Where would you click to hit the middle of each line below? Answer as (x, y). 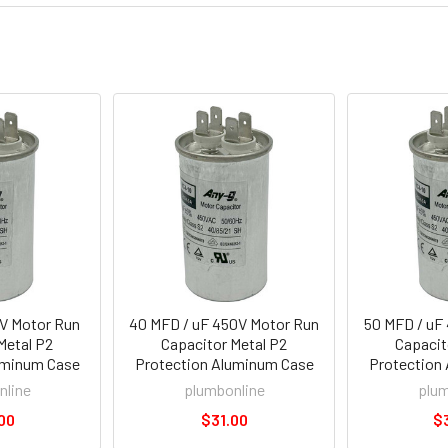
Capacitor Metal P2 (224, 343)
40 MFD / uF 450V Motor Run (224, 323)
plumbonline (224, 389)
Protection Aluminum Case (224, 363)
